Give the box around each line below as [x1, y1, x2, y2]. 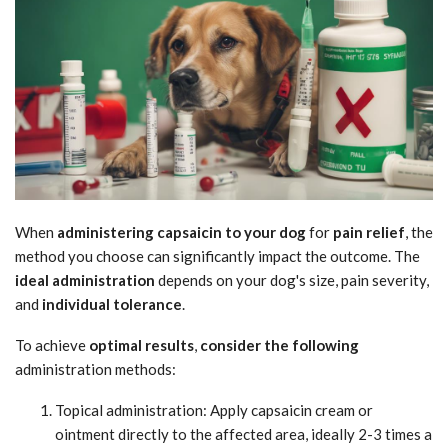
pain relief [333, 223, 405, 242]
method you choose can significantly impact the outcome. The [15, 247, 420, 266]
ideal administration [15, 271, 155, 290]
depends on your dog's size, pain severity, [155, 271, 429, 290]
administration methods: [15, 360, 176, 379]
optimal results [89, 336, 194, 355]
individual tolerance [42, 295, 182, 314]
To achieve [15, 336, 89, 355]
